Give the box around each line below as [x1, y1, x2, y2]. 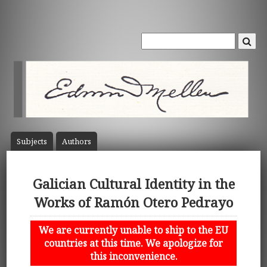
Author [61, 136, 88, 147]
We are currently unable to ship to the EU [39, 223, 228, 237]
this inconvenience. [89, 249, 178, 263]
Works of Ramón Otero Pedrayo [34, 193, 233, 212]
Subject [16, 136, 44, 147]
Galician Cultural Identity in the [32, 175, 235, 194]
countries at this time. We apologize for [44, 236, 223, 250]
